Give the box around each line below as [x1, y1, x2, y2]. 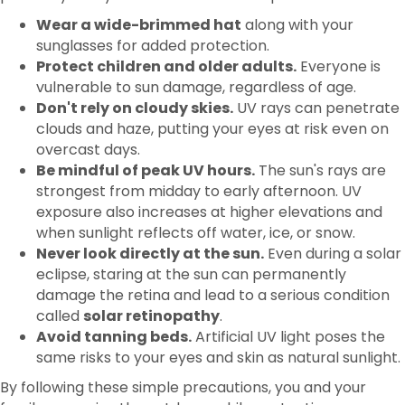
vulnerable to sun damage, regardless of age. [36, 19, 356, 41]
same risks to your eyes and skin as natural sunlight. [36, 289, 400, 311]
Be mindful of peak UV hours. [36, 102, 255, 124]
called [36, 248, 83, 269]
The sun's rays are [255, 102, 386, 124]
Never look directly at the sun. [36, 185, 264, 207]
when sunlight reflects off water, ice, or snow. [36, 165, 355, 186]
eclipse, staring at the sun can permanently [36, 206, 346, 228]
